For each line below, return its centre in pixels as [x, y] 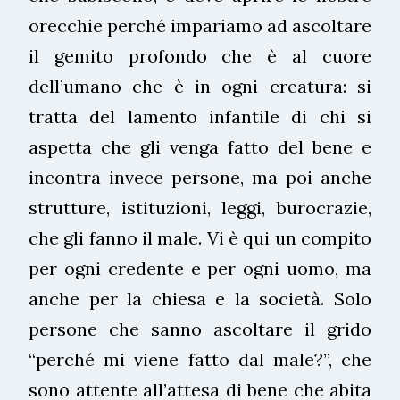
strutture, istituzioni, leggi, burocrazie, [200, 207]
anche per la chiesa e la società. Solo [200, 298]
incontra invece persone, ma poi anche [200, 177]
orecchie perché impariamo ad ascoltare [200, 25]
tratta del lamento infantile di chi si [200, 116]
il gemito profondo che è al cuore [200, 55]
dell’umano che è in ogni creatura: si [200, 86]
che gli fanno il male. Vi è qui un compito [200, 237]
